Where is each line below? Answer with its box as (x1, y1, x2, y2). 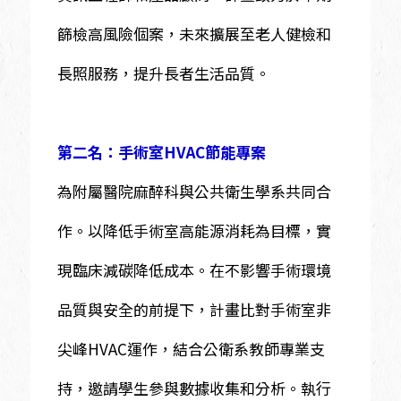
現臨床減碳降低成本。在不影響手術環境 (56, 258, 331, 281)
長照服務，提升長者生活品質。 (56, 61, 270, 84)
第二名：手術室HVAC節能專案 (56, 141, 266, 164)
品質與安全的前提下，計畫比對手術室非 (56, 297, 331, 320)
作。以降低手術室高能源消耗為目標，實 (56, 218, 331, 242)
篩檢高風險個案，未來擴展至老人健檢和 (56, 21, 331, 45)
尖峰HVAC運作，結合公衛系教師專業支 (56, 337, 325, 360)
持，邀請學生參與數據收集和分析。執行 (56, 376, 331, 399)
